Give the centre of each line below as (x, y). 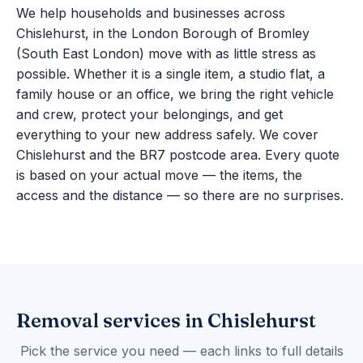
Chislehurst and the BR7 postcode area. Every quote (178, 155)
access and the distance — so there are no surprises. (180, 196)
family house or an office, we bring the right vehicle (175, 94)
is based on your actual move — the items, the (159, 175)
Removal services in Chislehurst (166, 321)
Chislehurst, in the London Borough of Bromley (163, 34)
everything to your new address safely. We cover (167, 135)
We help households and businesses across (151, 13)
